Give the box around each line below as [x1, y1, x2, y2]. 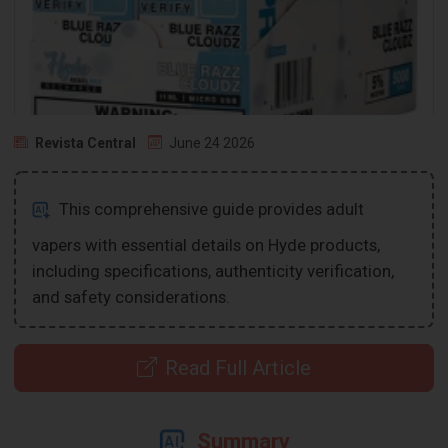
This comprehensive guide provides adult [55, 198, 365, 219]
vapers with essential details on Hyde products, [32, 234, 381, 255]
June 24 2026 [169, 134, 256, 151]
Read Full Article [165, 355, 311, 380]
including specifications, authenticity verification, [32, 260, 395, 281]
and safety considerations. [32, 286, 231, 307]
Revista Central [35, 134, 137, 151]
